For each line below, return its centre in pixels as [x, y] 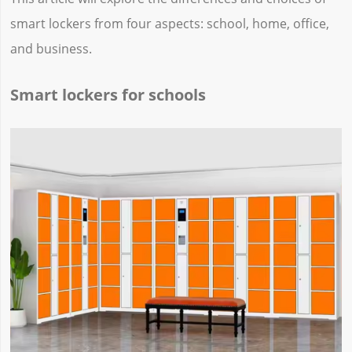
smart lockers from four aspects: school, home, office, [169, 24]
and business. [51, 49]
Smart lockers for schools [108, 95]
